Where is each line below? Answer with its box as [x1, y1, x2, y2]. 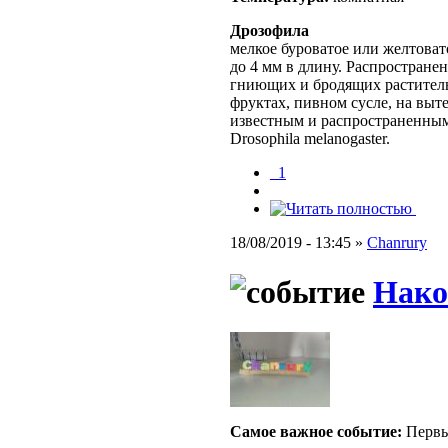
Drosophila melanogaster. [230, 130, 390, 148]
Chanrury [367, 234, 427, 252]
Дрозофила [230, 22, 309, 40]
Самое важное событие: [230, 423, 402, 441]
